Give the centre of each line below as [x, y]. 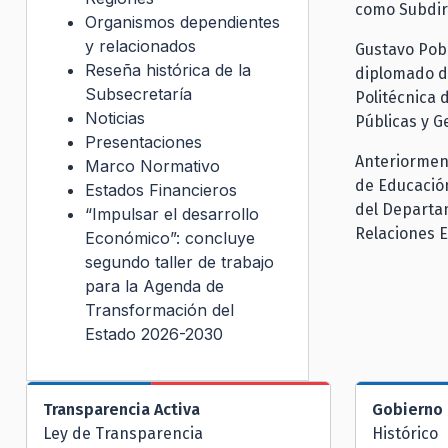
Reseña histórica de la [168, 69]
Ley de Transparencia [123, 433]
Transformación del [159, 309]
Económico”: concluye [170, 237]
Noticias [115, 117]
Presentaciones [143, 141]
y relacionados [140, 45]
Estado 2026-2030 [154, 333]
